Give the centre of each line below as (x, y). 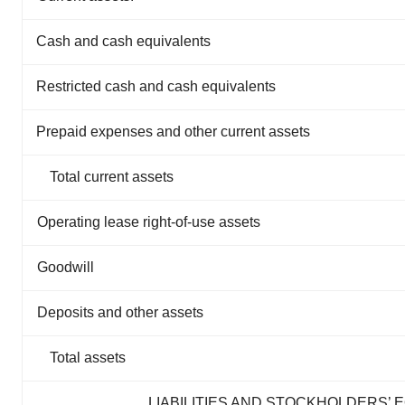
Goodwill (66, 267)
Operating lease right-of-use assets (149, 221)
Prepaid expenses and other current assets (173, 131)
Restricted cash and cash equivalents (156, 86)
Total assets (88, 357)
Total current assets (112, 176)
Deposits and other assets (120, 312)
